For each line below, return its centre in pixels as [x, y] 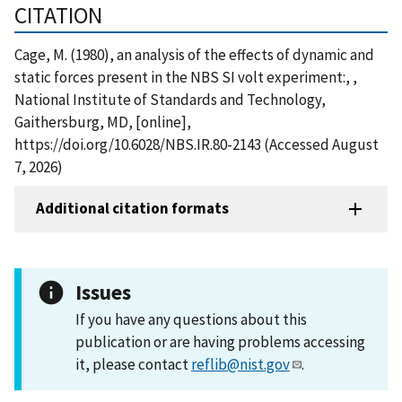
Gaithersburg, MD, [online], [103, 122]
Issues [103, 292]
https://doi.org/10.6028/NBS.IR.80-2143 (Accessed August [197, 144]
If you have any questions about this [191, 319]
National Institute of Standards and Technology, [170, 99]
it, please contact [133, 364]
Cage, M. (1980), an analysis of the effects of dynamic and [194, 54]
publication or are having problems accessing [220, 341]
